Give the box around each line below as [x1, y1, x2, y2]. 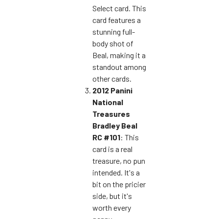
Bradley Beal [92, 120, 137, 130]
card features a [92, 15, 141, 24]
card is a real [92, 144, 132, 153]
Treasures [92, 109, 130, 118]
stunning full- [92, 26, 135, 36]
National [92, 97, 123, 107]
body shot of [92, 38, 133, 48]
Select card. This [92, 3, 146, 13]
